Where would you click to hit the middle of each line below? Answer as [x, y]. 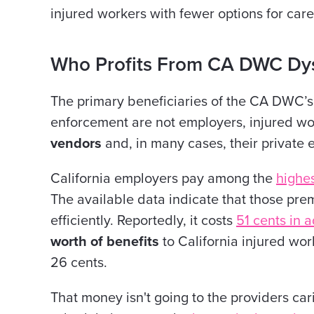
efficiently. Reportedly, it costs [143, 221]
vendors [76, 144]
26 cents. [79, 263]
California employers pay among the [163, 179]
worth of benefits [105, 242]
